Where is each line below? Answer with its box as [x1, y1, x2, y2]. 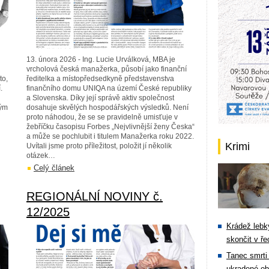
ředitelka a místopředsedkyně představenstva [26, 74, 174, 83]
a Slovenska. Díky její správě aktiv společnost [26, 94, 174, 102]
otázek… [26, 151, 55, 160]
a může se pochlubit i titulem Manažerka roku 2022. [26, 132, 194, 141]
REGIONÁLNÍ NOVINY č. [26, 190, 163, 203]
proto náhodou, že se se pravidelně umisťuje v [26, 113, 178, 121]
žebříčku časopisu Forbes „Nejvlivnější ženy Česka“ [26, 122, 195, 131]
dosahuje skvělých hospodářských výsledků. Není [26, 103, 189, 112]
